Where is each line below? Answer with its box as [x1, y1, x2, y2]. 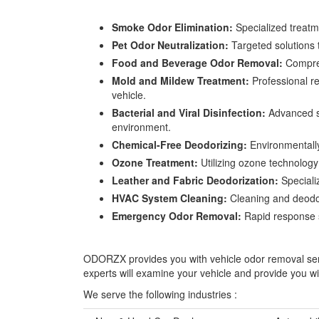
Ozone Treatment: [112, 155, 198, 169]
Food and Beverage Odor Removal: [112, 56, 283, 70]
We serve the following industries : [83, 287, 237, 301]
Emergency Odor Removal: [112, 209, 241, 223]
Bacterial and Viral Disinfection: [112, 105, 266, 120]
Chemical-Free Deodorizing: [112, 137, 247, 152]
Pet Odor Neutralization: [112, 38, 229, 52]
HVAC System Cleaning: [112, 191, 227, 205]
